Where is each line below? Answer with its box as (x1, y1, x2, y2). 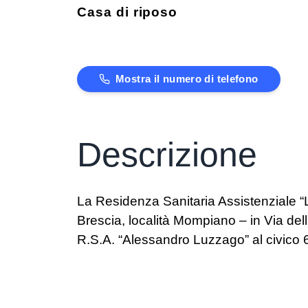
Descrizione (77, 135, 257, 174)
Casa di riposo (77, 5, 178, 19)
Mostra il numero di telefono (115, 73, 258, 85)
